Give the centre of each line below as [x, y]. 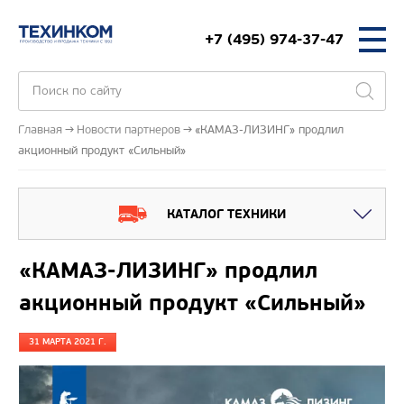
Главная [40, 129]
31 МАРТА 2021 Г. [68, 342]
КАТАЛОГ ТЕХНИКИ [226, 214]
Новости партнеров [129, 129]
